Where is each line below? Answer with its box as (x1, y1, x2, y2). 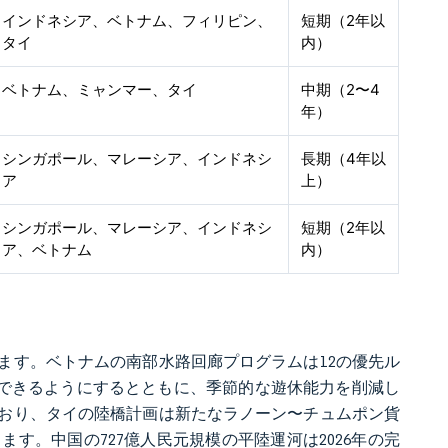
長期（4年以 (301, 149, 387, 168)
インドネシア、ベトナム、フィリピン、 (2, 11, 273, 30)
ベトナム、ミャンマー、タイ (2, 80, 198, 99)
